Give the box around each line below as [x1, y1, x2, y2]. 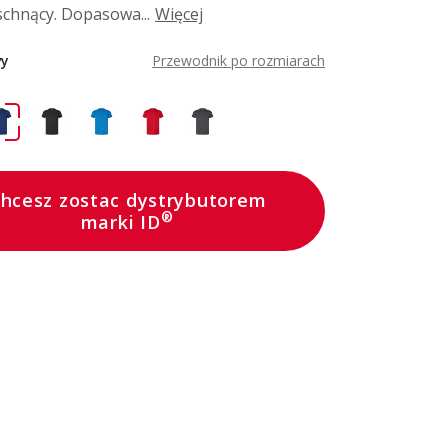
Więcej [154, 3, 203, 26]
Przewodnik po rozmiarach [152, 51, 326, 71]
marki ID [80, 210, 161, 235]
